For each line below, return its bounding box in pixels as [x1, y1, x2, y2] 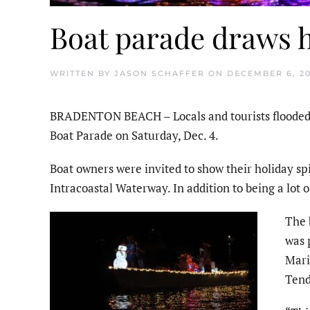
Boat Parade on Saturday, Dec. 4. [50, 127, 219, 143]
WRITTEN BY [50, 68, 114, 78]
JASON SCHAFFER [114, 68, 205, 78]
